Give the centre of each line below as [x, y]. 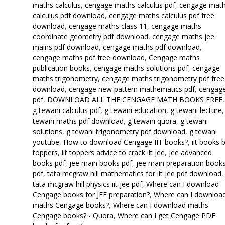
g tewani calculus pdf [66, 110]
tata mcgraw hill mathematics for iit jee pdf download [134, 174]
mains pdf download [66, 47]
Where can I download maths [160, 205]
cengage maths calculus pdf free [161, 15]
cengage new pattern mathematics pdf [132, 89]
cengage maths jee [183, 36]
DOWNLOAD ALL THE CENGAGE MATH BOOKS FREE [135, 100]
